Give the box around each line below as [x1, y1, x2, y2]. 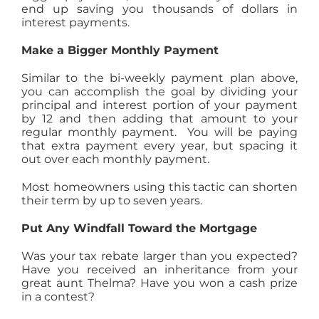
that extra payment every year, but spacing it [21, 139, 298, 153]
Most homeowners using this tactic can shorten [21, 180, 298, 194]
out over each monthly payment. [21, 152, 215, 167]
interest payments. [21, 16, 130, 30]
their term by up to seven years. [21, 194, 202, 208]
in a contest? [21, 290, 95, 304]
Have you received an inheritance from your [21, 263, 298, 277]
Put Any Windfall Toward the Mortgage [21, 221, 257, 236]
